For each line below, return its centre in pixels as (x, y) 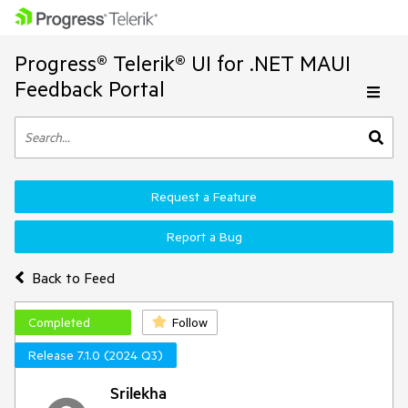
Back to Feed (73, 277)
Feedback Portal (90, 89)
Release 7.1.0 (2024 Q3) (96, 355)
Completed (59, 322)
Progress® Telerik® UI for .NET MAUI (183, 63)
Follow (190, 322)
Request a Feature (204, 197)
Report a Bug (204, 237)
